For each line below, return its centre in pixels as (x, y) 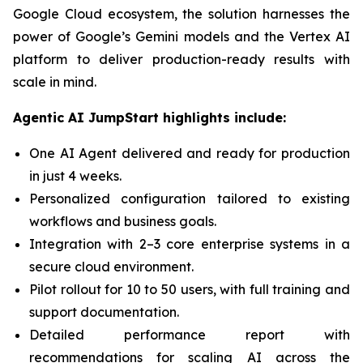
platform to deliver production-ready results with (181, 59)
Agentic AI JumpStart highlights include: (149, 117)
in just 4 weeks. (75, 176)
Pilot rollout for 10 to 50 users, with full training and (190, 289)
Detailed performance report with (190, 335)
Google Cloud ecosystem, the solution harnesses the (181, 14)
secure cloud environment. (111, 267)
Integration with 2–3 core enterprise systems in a (190, 244)
